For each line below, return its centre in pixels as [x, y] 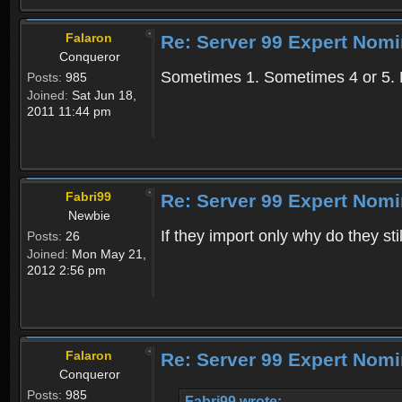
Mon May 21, [107, 254]
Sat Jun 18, [102, 96]
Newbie [89, 216]
